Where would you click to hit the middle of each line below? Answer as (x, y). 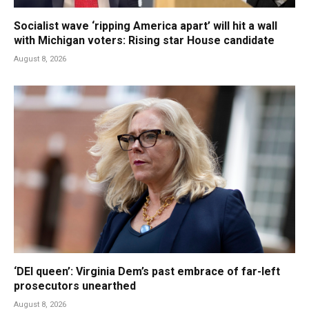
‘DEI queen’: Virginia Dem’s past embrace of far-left (147, 271)
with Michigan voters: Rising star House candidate (144, 40)
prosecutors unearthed (75, 286)
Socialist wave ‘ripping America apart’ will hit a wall (146, 26)
